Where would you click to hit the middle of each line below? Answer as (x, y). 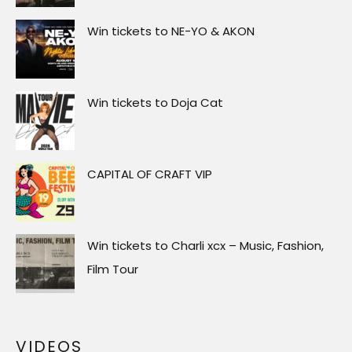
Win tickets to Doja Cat (155, 103)
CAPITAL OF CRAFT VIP (150, 174)
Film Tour (113, 269)
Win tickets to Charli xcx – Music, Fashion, (205, 246)
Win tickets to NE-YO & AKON (171, 31)
